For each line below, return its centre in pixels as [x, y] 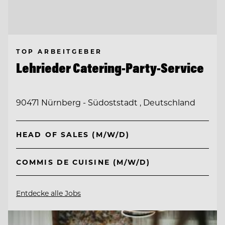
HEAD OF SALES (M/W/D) [73, 135]
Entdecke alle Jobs [48, 193]
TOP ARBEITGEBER [59, 51]
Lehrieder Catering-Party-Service [110, 68]
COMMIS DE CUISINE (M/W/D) [83, 162]
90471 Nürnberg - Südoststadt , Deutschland [106, 102]
